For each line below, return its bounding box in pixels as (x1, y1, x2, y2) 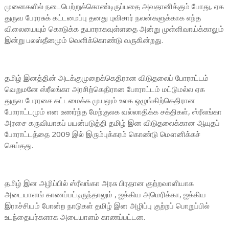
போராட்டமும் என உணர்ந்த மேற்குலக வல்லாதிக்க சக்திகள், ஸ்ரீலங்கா (4, 106, 222, 117)
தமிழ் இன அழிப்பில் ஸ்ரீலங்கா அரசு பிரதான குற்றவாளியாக (4, 178, 194, 188)
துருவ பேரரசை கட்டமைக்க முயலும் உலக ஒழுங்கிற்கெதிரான (4, 95, 195, 105)
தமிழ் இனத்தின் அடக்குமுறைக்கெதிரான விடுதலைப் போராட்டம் (4, 73, 209, 83)
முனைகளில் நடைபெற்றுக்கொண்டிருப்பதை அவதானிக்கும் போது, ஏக (4, 1, 224, 11)
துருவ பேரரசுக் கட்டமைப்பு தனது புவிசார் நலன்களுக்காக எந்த (4, 12, 201, 22)
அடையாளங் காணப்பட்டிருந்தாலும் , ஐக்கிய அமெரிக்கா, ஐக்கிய (4, 189, 206, 199)
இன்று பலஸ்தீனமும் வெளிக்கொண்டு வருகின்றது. (4, 35, 163, 45)
